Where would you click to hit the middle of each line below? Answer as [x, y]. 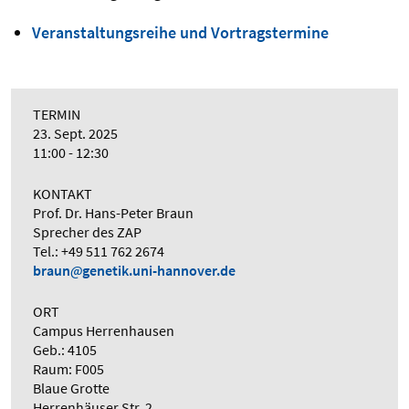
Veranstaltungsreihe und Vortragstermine [180, 33]
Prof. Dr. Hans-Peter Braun [113, 213]
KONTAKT [63, 194]
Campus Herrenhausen [104, 331]
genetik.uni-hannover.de [159, 271]
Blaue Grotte [71, 388]
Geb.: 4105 [65, 350]
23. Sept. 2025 [75, 134]
